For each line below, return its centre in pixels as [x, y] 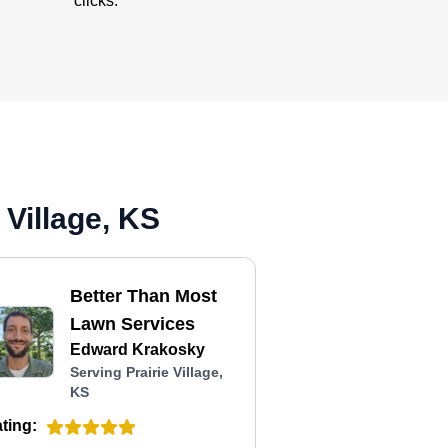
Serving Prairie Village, [147, 372]
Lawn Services [133, 324]
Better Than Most [144, 296]
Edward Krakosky [138, 349]
